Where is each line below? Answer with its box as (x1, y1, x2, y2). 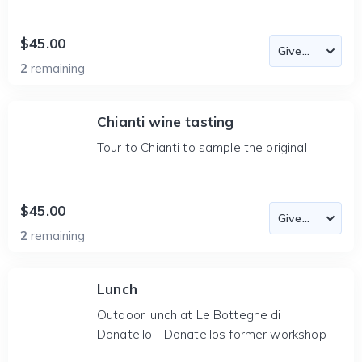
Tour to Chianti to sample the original (97, 140, 307, 155)
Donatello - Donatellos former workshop (97, 326, 326, 342)
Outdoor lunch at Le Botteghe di (97, 307, 281, 322)
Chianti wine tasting (97, 113, 234, 130)
